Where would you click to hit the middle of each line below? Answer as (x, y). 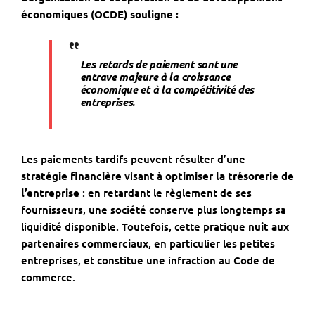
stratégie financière (71, 176)
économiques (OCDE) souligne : (100, 14)
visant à (143, 176)
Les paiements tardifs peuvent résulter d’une (133, 159)
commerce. (48, 277)
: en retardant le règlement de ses (167, 193)
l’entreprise (52, 193)
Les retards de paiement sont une (159, 64)
